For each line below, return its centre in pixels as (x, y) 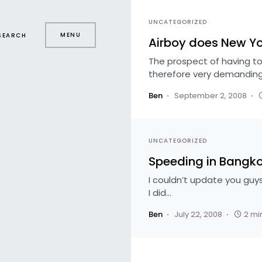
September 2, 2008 (211, 96)
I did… (160, 193)
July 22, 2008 (198, 214)
